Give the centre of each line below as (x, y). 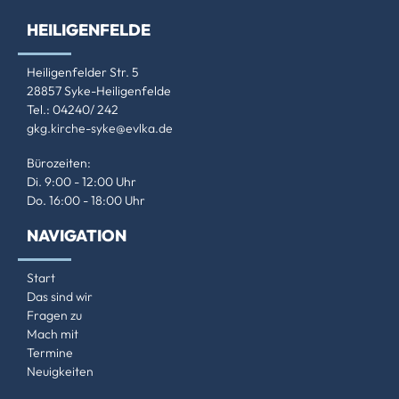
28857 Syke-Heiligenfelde (99, 91)
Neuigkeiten (60, 372)
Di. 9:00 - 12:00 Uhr (81, 182)
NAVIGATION (77, 236)
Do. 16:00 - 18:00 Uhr (86, 201)
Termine (50, 353)
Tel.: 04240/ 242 (73, 110)
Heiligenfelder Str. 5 (83, 73)
